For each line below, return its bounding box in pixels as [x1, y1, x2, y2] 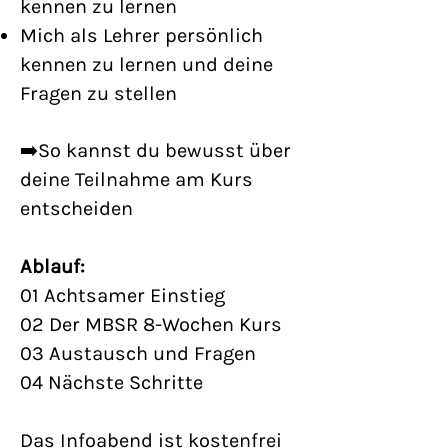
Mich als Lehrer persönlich [20, 24, 263, 47]
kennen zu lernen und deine [20, 53, 273, 76]
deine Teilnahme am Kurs [20, 168, 253, 191]
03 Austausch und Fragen [20, 342, 256, 365]
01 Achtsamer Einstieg [20, 284, 225, 307]
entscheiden [20, 197, 133, 220]
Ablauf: [20, 255, 90, 278]
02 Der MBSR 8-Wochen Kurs [20, 313, 282, 336]
